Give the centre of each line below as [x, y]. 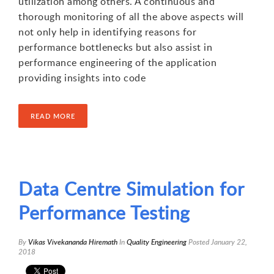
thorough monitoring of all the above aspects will [131, 16]
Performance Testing [104, 212]
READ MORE [53, 116]
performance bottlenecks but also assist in [115, 47]
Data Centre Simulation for [131, 188]
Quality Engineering [157, 242]
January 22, [229, 242]
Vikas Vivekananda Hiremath [73, 242]
